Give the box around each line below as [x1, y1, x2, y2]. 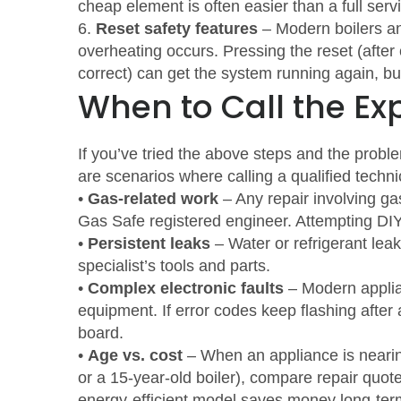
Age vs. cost [88, 346, 183, 364]
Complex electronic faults [88, 279, 284, 297]
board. [78, 324, 124, 342]
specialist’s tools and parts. [78, 257, 270, 275]
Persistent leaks [88, 235, 210, 252]
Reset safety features [96, 20, 258, 38]
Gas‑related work [88, 190, 218, 208]
